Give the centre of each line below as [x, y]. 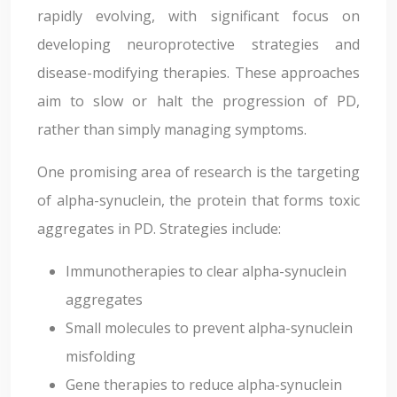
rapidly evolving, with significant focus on [198, 16]
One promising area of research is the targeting [198, 172]
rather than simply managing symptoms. [172, 129]
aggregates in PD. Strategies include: [159, 229]
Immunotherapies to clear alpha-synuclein [206, 271]
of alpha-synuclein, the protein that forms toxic [198, 200]
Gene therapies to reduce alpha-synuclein [204, 385]
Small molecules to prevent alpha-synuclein [209, 328]
